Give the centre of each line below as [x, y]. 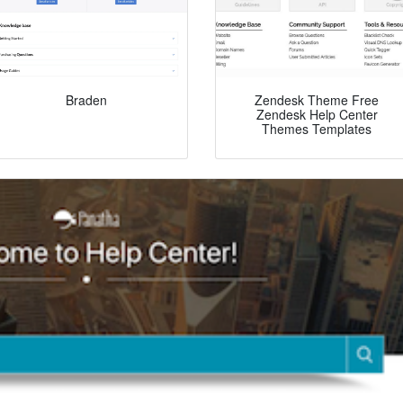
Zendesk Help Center [317, 115]
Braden [86, 100]
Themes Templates [317, 129]
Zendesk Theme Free [317, 100]
